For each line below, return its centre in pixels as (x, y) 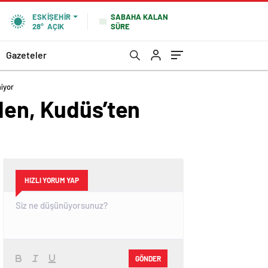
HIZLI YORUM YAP (52, 180)
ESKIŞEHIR (51, 17)
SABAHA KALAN (139, 16)
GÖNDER (148, 258)
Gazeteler (26, 54)
